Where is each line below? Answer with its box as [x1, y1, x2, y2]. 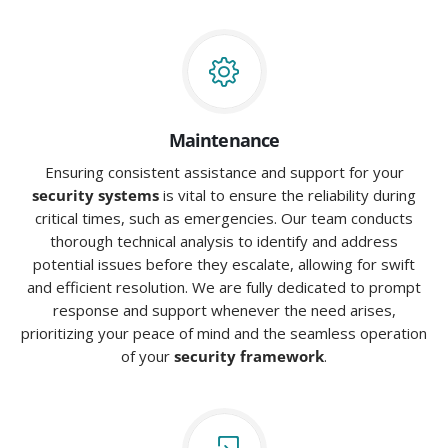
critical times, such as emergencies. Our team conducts [35, 208, 413, 228]
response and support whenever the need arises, [52, 300, 396, 320]
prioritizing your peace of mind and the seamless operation [21, 323, 427, 343]
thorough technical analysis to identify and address [50, 231, 398, 251]
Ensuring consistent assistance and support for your [44, 162, 404, 182]
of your [121, 346, 174, 366]
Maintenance [168, 128, 280, 152]
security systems [32, 185, 159, 205]
